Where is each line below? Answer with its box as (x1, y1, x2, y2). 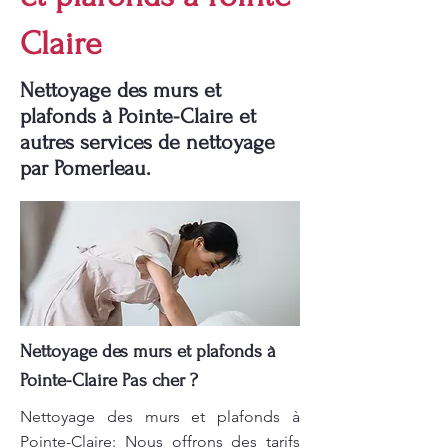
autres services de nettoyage (20, 130, 275, 154)
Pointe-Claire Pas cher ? (20, 370, 198, 391)
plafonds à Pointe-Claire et (20, 104, 256, 128)
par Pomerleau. (20, 156, 150, 180)
